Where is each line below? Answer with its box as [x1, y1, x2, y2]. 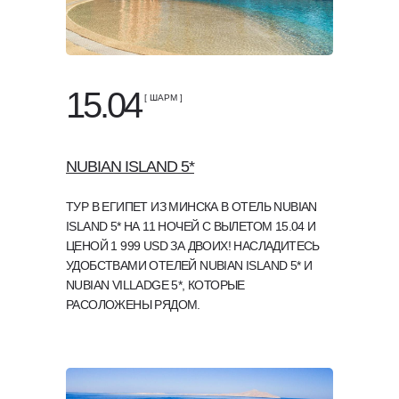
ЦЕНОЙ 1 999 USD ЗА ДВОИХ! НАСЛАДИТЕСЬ [66, 239, 320, 253]
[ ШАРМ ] [144, 93, 183, 102]
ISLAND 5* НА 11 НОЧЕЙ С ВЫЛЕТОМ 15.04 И [66, 219, 316, 233]
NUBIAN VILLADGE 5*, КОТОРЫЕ [66, 278, 245, 292]
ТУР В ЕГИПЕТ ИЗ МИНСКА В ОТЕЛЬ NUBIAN [66, 199, 317, 214]
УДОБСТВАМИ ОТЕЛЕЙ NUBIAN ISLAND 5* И [66, 258, 313, 273]
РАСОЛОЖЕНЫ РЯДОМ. [66, 297, 200, 312]
